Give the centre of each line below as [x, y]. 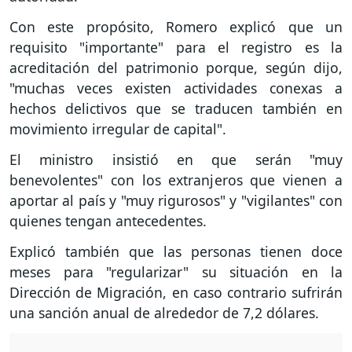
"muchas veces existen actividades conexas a [176, 88]
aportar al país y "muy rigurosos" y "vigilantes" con [176, 201]
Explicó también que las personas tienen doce [176, 251]
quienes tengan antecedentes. [108, 221]
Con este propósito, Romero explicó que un [176, 27]
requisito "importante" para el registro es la [176, 48]
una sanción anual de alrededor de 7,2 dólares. [164, 312]
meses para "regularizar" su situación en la [176, 271]
